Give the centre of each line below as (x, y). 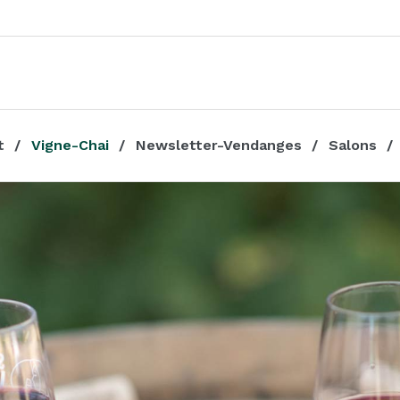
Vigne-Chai (70, 145)
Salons (353, 145)
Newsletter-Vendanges (219, 145)
